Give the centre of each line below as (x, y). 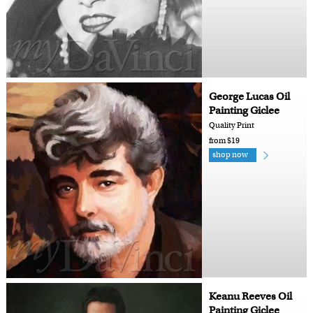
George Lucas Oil (249, 96)
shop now (230, 154)
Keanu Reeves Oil (250, 297)
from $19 (224, 140)
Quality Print (231, 125)
